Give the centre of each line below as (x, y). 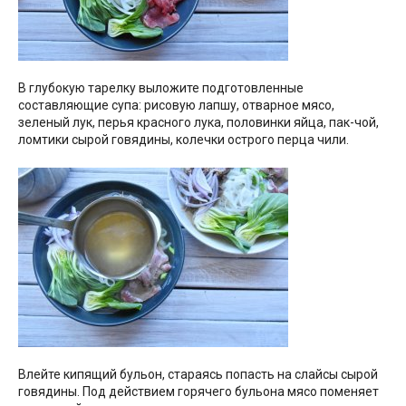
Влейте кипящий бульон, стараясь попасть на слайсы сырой (198, 375)
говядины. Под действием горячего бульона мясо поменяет (198, 392)
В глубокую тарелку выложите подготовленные (161, 88)
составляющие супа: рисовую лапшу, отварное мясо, (176, 106)
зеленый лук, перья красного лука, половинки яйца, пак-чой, (198, 123)
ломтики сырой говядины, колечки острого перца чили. (184, 140)
